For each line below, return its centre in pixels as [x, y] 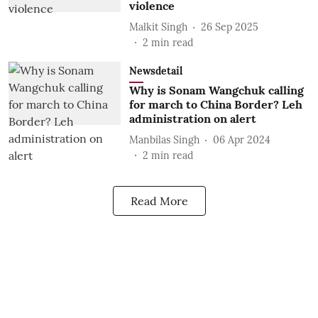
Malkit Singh [158, 27]
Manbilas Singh [164, 139]
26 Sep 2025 [229, 27]
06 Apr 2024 [241, 139]
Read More [159, 201]
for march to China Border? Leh [215, 104]
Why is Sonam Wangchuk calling [216, 90]
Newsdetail [155, 71]
